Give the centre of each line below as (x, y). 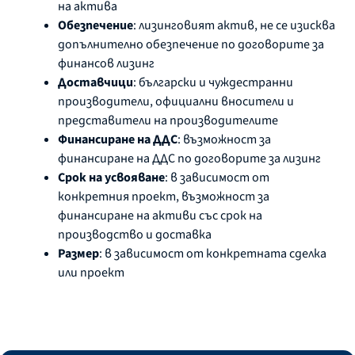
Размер (78, 253)
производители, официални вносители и (176, 101)
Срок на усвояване (111, 177)
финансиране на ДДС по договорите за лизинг (189, 158)
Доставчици (95, 82)
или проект (91, 272)
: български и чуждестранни (213, 82)
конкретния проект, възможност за (164, 196)
